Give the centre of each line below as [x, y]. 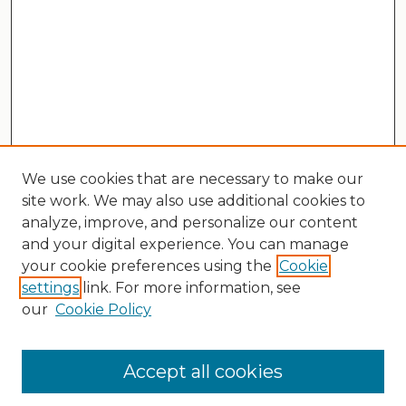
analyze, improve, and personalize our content [190, 222]
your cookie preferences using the [147, 266]
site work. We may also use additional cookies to [193, 201]
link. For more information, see [190, 288]
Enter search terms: [87, 358]
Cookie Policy [103, 309]
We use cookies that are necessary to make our [193, 179]
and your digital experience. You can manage [185, 244]
